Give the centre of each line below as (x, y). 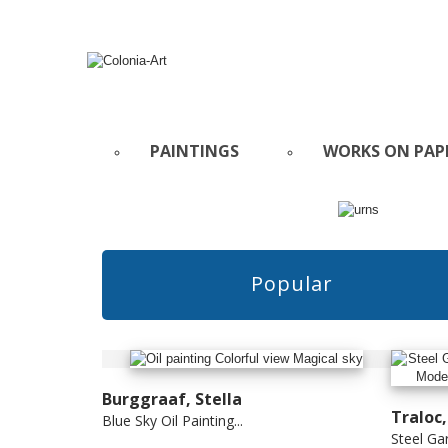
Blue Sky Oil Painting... (172, 421)
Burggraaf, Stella (172, 399)
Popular (291, 283)
